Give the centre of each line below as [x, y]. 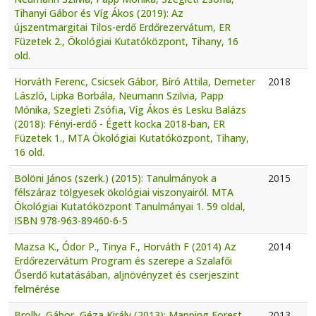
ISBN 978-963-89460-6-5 [71, 220]
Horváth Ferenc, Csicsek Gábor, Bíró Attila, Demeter [135, 81]
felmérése [37, 288]
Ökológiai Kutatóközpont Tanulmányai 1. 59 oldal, [130, 206]
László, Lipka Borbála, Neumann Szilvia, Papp [119, 95]
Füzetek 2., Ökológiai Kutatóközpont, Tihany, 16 [126, 41]
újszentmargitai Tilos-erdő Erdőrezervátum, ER [122, 27]
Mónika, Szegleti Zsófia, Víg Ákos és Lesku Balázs [130, 109]
